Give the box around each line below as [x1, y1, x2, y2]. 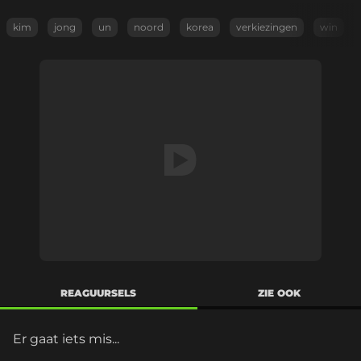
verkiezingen [236, 21, 297, 33]
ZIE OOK [257, 287, 301, 299]
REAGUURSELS [60, 287, 137, 299]
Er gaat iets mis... [13, 331, 119, 346]
